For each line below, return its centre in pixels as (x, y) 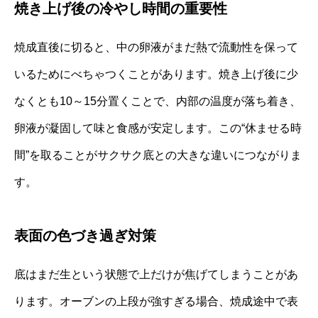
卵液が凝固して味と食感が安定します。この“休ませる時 (158, 128)
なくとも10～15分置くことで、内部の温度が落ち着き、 (158, 101)
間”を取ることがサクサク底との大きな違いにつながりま (158, 155)
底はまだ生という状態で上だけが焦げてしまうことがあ (156, 274)
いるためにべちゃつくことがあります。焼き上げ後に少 (156, 74)
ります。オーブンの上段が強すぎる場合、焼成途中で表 (156, 301)
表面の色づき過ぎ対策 (85, 235)
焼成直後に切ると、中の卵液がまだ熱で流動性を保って (156, 47)
